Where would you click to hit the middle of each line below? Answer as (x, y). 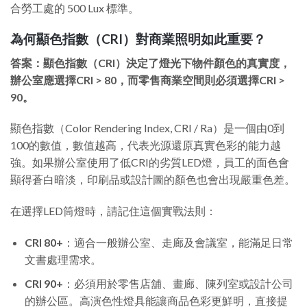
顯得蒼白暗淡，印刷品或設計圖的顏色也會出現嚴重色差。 (153, 180)
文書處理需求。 (63, 259)
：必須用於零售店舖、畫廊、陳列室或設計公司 (178, 283)
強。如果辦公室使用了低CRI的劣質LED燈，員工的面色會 (150, 162)
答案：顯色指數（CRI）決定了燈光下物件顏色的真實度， (150, 62)
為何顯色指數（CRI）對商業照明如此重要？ (138, 39)
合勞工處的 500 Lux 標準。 (75, 8)
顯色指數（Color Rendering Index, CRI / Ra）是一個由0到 (147, 128)
